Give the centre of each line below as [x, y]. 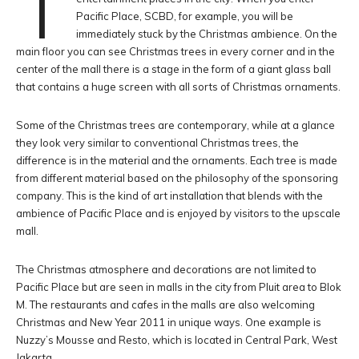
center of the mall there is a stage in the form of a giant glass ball [173, 69]
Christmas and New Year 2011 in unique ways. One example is [169, 322]
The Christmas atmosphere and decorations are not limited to [166, 269]
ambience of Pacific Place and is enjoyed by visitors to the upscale [178, 213]
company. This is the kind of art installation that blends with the [169, 196]
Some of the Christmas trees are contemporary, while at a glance [175, 125]
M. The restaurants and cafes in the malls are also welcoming [165, 305]
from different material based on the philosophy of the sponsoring [177, 178]
